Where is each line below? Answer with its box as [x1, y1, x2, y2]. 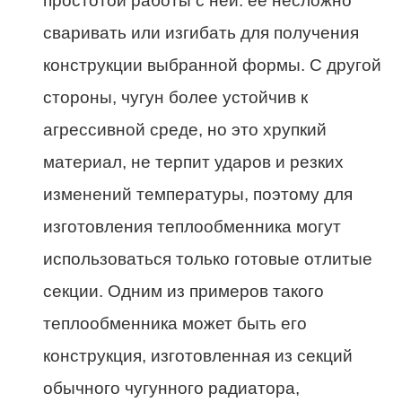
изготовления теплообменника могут [43, 217, 341, 237]
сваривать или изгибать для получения [43, 23, 359, 43]
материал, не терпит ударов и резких [43, 153, 344, 172]
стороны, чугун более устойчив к [43, 88, 308, 108]
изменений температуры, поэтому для [43, 185, 353, 205]
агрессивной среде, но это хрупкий [43, 120, 327, 140]
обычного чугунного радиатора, [43, 379, 300, 398]
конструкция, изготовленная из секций [43, 346, 353, 366]
